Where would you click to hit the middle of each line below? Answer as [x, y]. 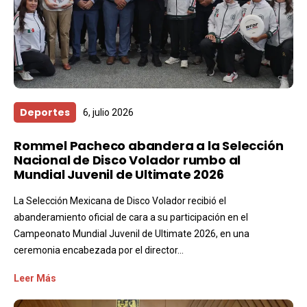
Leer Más [35, 278]
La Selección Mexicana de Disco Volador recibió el [120, 200]
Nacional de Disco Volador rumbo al [127, 160]
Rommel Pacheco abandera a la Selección [149, 145]
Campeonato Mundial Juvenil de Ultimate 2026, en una [132, 233]
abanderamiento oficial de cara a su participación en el [131, 217]
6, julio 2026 [108, 112]
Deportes [45, 112]
